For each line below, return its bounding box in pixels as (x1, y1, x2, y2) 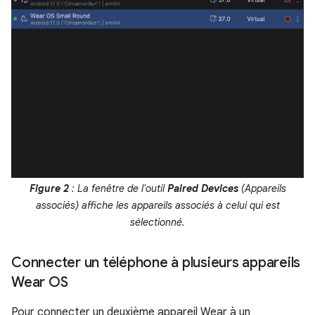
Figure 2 (29, 182, 69, 195)
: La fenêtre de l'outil (68, 182, 167, 195)
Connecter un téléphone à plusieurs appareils (11, 254, 300, 272)
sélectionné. (130, 216, 185, 229)
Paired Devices (167, 182, 238, 195)
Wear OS (11, 274, 68, 292)
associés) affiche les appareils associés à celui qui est (35, 199, 280, 212)
